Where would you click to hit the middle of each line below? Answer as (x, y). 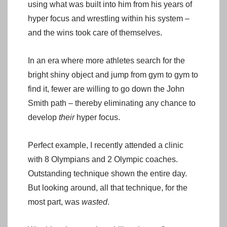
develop (43, 117)
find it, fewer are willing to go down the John (106, 89)
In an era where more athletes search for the (106, 60)
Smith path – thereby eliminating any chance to (112, 103)
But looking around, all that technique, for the (108, 187)
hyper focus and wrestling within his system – (109, 18)
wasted (94, 202)
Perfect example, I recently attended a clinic (106, 145)
